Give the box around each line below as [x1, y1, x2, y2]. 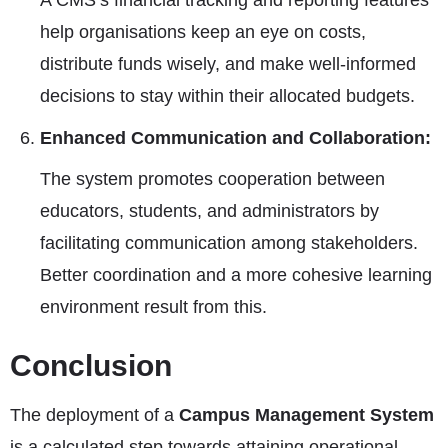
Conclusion [10, 349, 172, 382]
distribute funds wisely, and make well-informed [40, 54, 416, 74]
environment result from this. [40, 297, 267, 317]
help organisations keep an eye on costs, [40, 22, 366, 42]
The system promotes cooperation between [40, 169, 385, 189]
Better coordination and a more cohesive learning [40, 265, 432, 285]
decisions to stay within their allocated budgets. [40, 86, 415, 106]
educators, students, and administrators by [40, 201, 379, 221]
